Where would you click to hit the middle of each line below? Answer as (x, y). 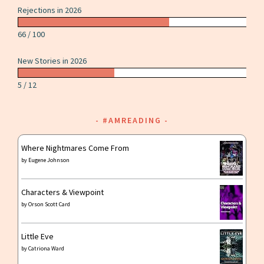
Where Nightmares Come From (75, 148)
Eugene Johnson (49, 160)
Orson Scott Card (49, 204)
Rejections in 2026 (50, 10)
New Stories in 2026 (52, 60)
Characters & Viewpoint (63, 192)
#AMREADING (132, 120)
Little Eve (38, 236)
